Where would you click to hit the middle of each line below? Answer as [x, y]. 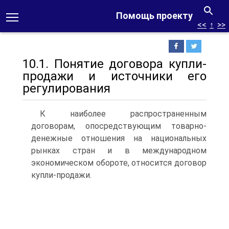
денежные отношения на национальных [119, 138]
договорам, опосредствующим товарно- [119, 126]
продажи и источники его [114, 76]
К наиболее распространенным [123, 114]
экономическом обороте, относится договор [119, 163]
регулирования [66, 88]
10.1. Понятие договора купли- [114, 64]
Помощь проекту [154, 16]
